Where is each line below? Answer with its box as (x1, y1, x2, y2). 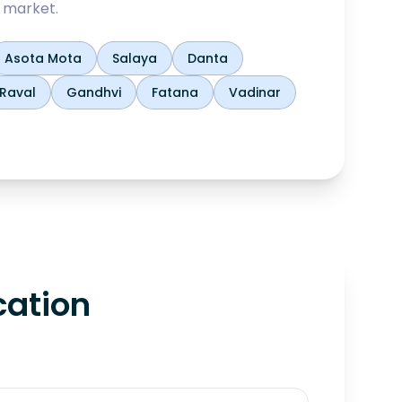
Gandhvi (66, 83, 121, 101)
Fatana (152, 83, 198, 101)
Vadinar (229, 83, 281, 101)
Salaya (112, 49, 157, 67)
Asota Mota (4, 49, 82, 67)
